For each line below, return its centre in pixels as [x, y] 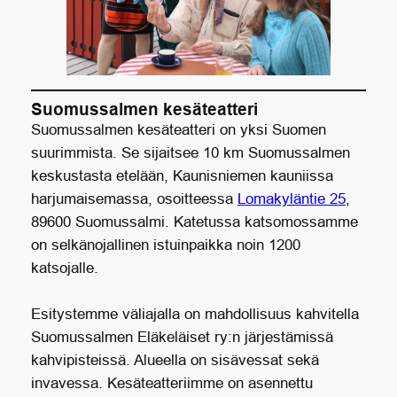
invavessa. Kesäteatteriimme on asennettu [171, 384]
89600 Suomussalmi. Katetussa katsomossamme [194, 222]
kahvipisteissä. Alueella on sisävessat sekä [175, 361]
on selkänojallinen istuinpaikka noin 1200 [165, 245]
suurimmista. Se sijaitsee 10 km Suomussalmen [190, 153]
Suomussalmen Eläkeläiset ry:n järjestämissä [182, 338]
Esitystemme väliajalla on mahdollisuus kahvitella [195, 315]
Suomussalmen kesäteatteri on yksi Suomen [178, 130]
